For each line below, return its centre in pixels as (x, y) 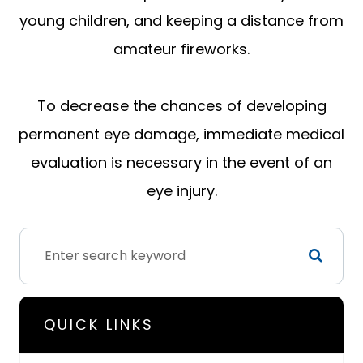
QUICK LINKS (99, 324)
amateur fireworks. (181, 49)
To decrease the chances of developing (181, 105)
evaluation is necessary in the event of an (181, 162)
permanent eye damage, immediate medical (181, 134)
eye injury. (181, 190)
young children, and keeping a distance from (181, 20)
